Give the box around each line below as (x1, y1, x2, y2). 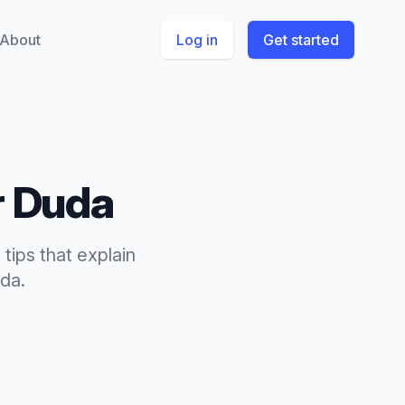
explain (77, 244, 136, 266)
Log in (176, 31, 218, 49)
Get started (263, 31, 339, 49)
